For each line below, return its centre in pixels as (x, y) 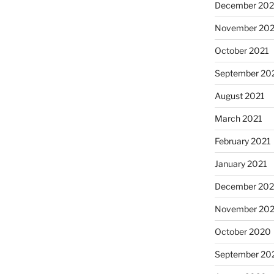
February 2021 (243, 141)
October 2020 (243, 231)
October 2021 (242, 50)
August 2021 (239, 95)
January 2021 (241, 163)
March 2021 (238, 118)
